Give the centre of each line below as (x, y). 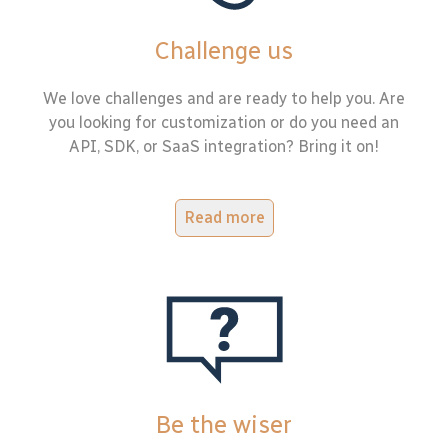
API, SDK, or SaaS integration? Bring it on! (224, 146)
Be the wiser (224, 424)
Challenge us (224, 50)
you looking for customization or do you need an (224, 122)
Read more (224, 217)
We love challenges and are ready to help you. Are (224, 98)
